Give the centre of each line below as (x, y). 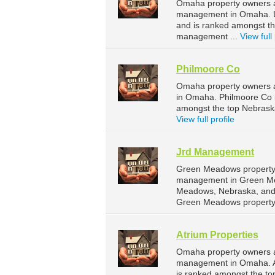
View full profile (205, 119)
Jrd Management (215, 152)
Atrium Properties (217, 235)
